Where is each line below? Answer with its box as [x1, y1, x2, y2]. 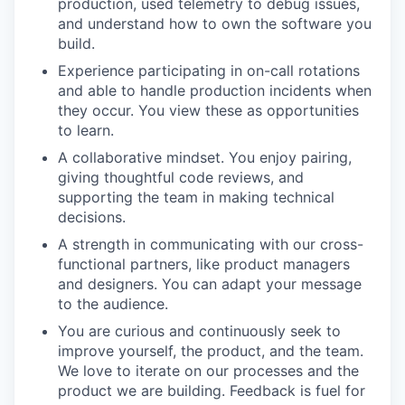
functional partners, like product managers [58, 255, 350, 273]
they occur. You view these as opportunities [58, 101, 359, 119]
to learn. [58, 121, 114, 139]
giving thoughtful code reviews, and [58, 168, 304, 186]
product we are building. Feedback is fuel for [58, 381, 365, 400]
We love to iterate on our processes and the [58, 362, 359, 380]
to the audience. [58, 295, 168, 313]
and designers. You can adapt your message [58, 275, 362, 293]
